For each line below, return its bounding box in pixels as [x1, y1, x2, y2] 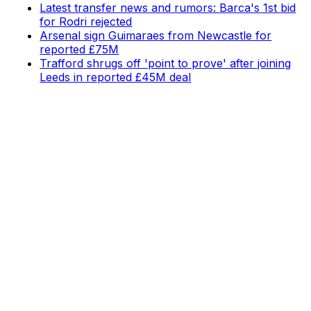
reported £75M [40, 42, 119, 56]
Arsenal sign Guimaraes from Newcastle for [40, 28, 272, 42]
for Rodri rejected [40, 14, 133, 28]
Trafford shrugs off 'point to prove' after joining [40, 56, 292, 70]
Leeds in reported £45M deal [40, 69, 192, 84]
